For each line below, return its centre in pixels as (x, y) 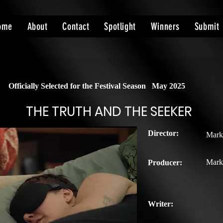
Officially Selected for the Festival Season (78, 86)
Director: (163, 133)
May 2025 (168, 86)
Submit (207, 26)
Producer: (165, 163)
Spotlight (120, 26)
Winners (165, 26)
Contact (76, 26)
